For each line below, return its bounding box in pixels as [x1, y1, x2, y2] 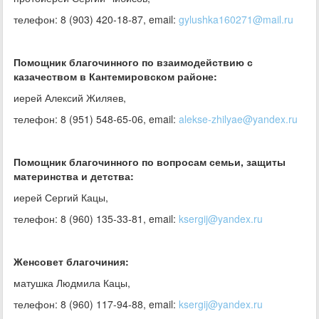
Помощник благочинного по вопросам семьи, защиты [14, 155, 286, 169]
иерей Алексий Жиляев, [14, 90, 126, 105]
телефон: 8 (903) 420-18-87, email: [14, 12, 179, 26]
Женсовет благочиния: [14, 254, 129, 268]
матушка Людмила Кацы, [14, 276, 130, 290]
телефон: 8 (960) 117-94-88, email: [14, 297, 179, 311]
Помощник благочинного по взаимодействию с [14, 55, 253, 69]
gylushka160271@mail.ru [179, 12, 293, 26]
